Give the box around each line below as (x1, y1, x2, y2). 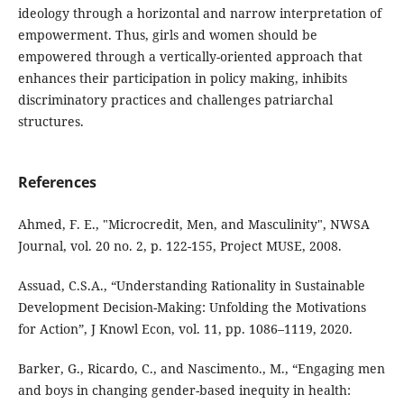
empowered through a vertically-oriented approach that (17, 48, 363, 66)
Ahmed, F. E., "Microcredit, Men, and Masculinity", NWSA (17, 216, 370, 234)
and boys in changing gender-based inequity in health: (17, 381, 351, 399)
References (17, 172, 96, 193)
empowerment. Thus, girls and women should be (17, 26, 317, 44)
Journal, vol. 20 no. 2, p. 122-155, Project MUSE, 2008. (17, 237, 342, 255)
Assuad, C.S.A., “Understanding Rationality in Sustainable (17, 277, 365, 295)
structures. (17, 113, 91, 131)
